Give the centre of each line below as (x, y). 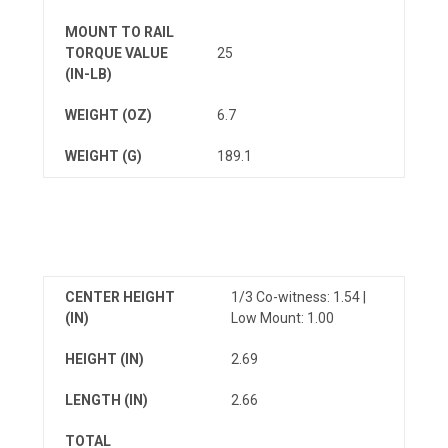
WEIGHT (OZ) (108, 114)
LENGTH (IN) (106, 399)
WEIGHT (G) (103, 155)
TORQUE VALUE (116, 52)
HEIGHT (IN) (104, 358)
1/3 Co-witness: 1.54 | (298, 296)
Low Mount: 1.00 (282, 317)
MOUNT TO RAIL (119, 31)
